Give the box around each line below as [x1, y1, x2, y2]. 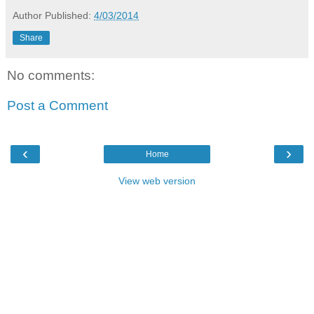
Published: [45, 9, 94, 21]
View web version [118, 175, 196, 186]
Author [13, 9, 42, 21]
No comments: [7, 67, 95, 83]
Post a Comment [7, 98, 108, 114]
